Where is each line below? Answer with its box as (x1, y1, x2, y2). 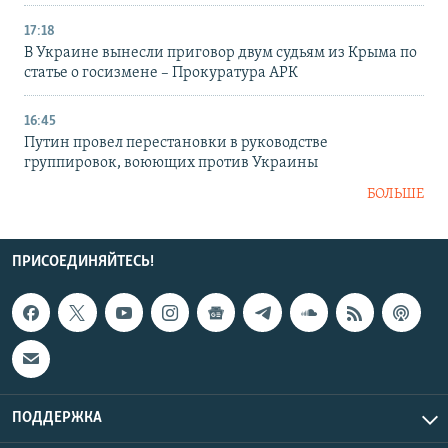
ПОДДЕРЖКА (12, 409, 102, 426)
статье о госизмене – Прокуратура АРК (24, 65, 298, 82)
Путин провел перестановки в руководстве (24, 135, 328, 152)
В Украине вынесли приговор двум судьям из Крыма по (24, 45, 417, 62)
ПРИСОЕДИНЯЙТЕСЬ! (12, 254, 154, 271)
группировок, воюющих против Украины (24, 155, 318, 172)
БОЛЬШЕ (367, 187, 424, 203)
